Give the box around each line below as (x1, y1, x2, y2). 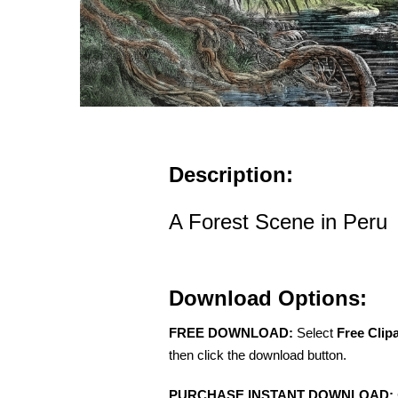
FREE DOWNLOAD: (169, 325, 293, 341)
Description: (169, 163, 293, 187)
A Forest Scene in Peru (169, 210, 387, 235)
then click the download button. (169, 347, 346, 363)
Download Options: (169, 286, 367, 311)
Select (293, 325, 337, 341)
